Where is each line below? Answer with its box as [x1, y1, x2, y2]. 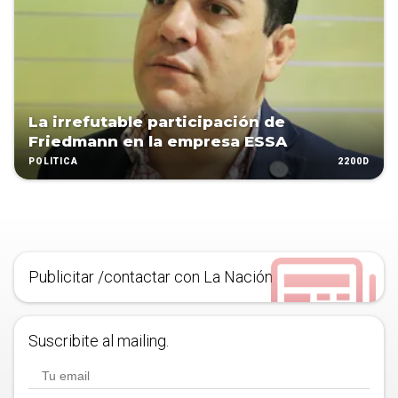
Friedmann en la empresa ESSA [28, 132, 287, 151]
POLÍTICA [28, 156, 78, 167]
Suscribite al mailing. [28, 331, 169, 351]
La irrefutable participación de [28, 113, 285, 131]
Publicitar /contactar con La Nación [28, 267, 273, 287]
